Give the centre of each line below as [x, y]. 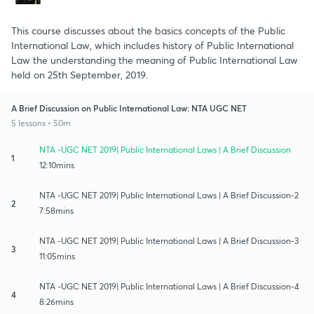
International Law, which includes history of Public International [152, 45]
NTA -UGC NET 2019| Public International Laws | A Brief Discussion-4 [169, 286]
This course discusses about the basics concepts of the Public [148, 30]
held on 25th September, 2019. [80, 74]
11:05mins [57, 256]
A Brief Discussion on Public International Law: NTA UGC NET [129, 108]
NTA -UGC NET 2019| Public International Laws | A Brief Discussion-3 [169, 240]
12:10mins [57, 165]
